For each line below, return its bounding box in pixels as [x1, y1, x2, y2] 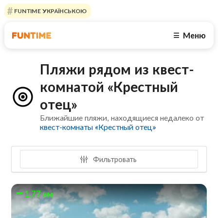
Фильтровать [91, 154, 137, 163]
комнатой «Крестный [40, 78, 179, 95]
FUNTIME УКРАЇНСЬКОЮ [12, 7, 87, 15]
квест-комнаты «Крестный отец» [40, 122, 156, 132]
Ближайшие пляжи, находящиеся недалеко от [40, 113, 204, 123]
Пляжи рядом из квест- [40, 61, 195, 78]
